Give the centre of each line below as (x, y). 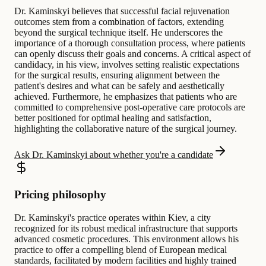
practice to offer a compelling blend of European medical (121, 249)
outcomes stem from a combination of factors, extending (119, 22)
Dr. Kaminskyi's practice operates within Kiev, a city (113, 217)
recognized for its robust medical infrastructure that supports (126, 228)
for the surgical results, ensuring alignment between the (117, 75)
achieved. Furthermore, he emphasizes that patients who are (126, 97)
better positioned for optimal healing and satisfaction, (113, 118)
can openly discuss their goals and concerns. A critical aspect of (132, 54)
